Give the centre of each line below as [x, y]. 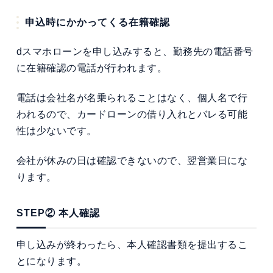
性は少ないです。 [56, 131]
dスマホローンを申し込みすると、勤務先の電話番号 [135, 52]
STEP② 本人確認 [58, 213]
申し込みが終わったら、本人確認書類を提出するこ [132, 244]
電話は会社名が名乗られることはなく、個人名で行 [132, 98]
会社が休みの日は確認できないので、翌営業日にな [132, 160]
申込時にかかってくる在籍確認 [97, 22]
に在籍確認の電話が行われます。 [92, 68]
